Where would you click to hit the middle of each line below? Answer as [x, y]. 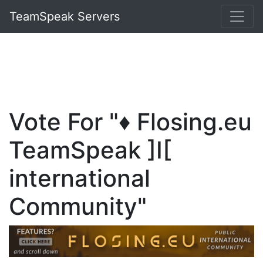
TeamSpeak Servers [65, 16]
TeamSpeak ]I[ [90, 150]
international [80, 178]
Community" [78, 206]
